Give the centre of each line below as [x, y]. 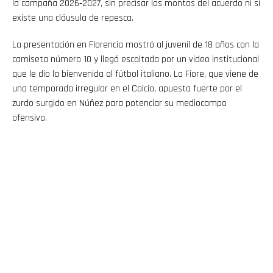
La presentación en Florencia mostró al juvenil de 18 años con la [136, 44]
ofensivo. [30, 118]
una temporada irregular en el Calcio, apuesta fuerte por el [127, 88]
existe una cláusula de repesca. [73, 18]
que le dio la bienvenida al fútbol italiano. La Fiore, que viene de [135, 74]
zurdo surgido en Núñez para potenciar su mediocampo [119, 103]
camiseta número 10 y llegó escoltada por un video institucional [136, 59]
